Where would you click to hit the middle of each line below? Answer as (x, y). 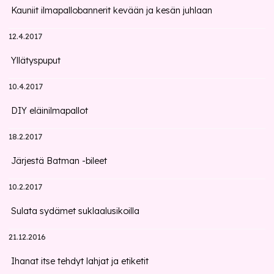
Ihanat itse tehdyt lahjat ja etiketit (80, 261)
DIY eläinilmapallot (50, 111)
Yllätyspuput (36, 61)
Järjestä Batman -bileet (59, 161)
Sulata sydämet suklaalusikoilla (76, 211)
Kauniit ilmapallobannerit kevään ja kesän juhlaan (112, 10)
